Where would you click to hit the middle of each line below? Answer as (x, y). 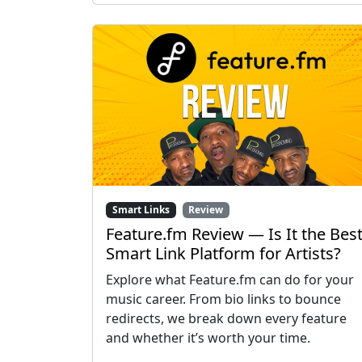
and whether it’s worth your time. (208, 338)
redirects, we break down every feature (226, 319)
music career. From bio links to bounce (223, 299)
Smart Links (141, 209)
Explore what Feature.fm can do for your (230, 280)
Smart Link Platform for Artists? (223, 254)
